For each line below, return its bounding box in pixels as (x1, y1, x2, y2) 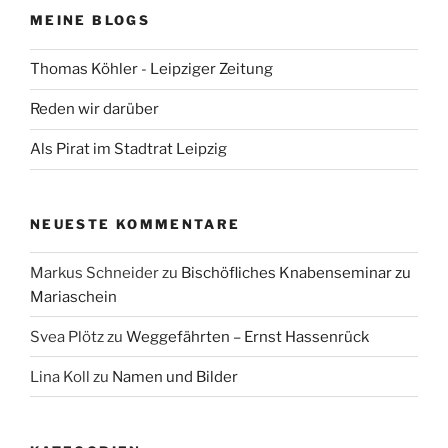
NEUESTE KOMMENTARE (30, 215, 241, 232)
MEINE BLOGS (30, 12, 150, 29)
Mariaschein (30, 287, 117, 306)
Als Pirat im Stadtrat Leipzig (30, 140, 227, 159)
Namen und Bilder (112, 367, 238, 386)
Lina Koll (30, 367, 90, 386)
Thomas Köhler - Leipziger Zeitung (30, 60, 273, 79)
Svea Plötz (30, 327, 104, 346)
